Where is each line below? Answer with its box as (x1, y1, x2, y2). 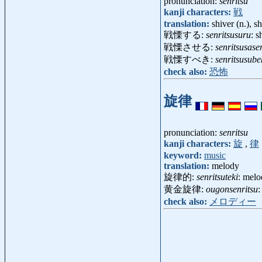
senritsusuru (206, 30, 251, 40)
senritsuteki (196, 172, 238, 182)
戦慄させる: (164, 42, 215, 53)
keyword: (164, 150, 204, 161)
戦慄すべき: (164, 54, 215, 65)
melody (212, 161, 239, 171)
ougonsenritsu (206, 184, 258, 195)
